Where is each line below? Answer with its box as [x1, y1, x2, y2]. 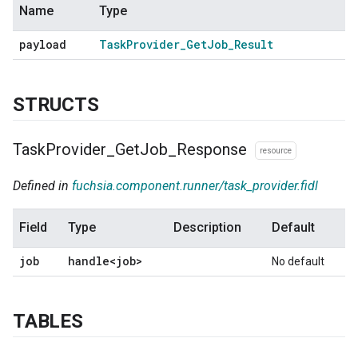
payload [19, 37, 66, 52]
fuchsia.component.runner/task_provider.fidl [72, 177, 318, 193]
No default [272, 254, 324, 268]
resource [260, 145, 292, 155]
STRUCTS [13, 93, 99, 116]
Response [177, 140, 251, 159]
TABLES [13, 309, 83, 332]
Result [234, 37, 273, 52]
